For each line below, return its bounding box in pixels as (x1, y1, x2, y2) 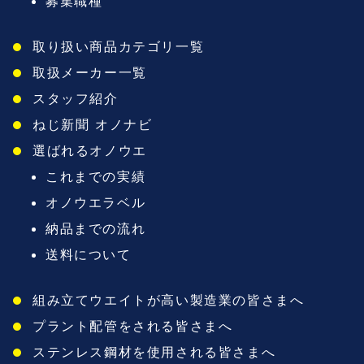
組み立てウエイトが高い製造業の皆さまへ (32, 292, 305, 309)
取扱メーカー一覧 (32, 64, 147, 81)
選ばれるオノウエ (32, 142, 147, 159)
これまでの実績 (45, 168, 146, 185)
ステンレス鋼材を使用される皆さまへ (32, 344, 276, 361)
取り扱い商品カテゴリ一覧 (32, 38, 205, 55)
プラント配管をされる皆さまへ (32, 318, 233, 335)
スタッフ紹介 (32, 90, 119, 107)
